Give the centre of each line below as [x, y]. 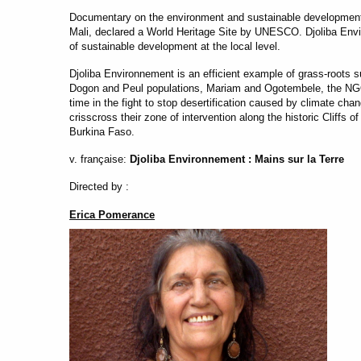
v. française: [98, 159]
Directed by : [100, 186]
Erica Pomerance [112, 214]
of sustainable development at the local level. [175, 46]
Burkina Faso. [102, 131]
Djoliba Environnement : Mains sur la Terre [237, 159]
